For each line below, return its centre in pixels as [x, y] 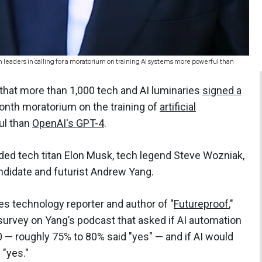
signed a [222, 91]
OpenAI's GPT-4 [68, 123]
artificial [178, 107]
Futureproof [201, 204]
